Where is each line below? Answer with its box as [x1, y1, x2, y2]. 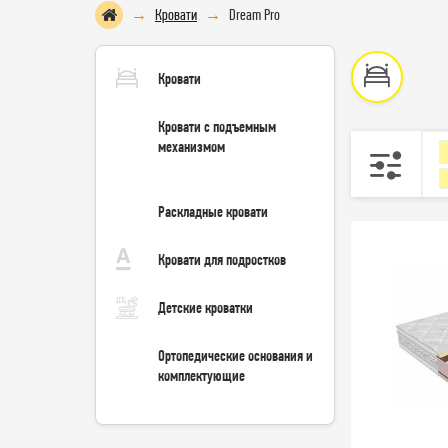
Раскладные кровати [158, 202, 268, 222]
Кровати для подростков [158, 250, 286, 270]
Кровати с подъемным [158, 117, 276, 137]
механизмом [158, 137, 225, 157]
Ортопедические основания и [158, 346, 313, 366]
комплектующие [158, 366, 245, 386]
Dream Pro [229, 5, 280, 25]
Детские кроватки [158, 298, 253, 318]
